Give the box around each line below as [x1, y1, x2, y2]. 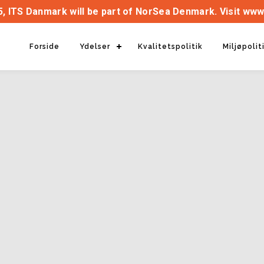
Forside [29, 42, 60, 51]
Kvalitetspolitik [138, 42, 203, 51]
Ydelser [80, 42, 110, 51]
